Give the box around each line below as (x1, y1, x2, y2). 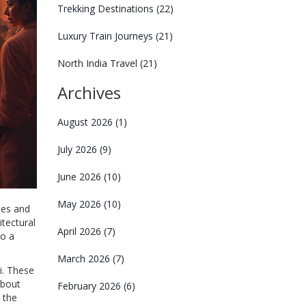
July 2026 (57, 143, 100, 156)
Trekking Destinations (57, 2, 156, 15)
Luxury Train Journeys (57, 29, 156, 42)
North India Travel (57, 57, 140, 70)
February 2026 (57, 279, 124, 292)
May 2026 (57, 197, 104, 210)
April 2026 (57, 225, 104, 238)
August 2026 (57, 115, 115, 128)
